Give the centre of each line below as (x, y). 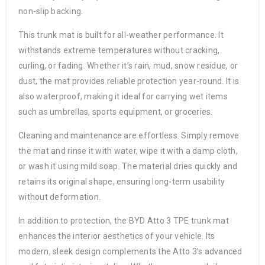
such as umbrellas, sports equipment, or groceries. (116, 112)
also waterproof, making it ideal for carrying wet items (123, 96)
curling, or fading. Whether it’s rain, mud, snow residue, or (128, 65)
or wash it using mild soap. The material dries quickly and (128, 166)
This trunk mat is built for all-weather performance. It (121, 35)
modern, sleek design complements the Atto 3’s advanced (130, 251)
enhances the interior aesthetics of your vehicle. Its (117, 236)
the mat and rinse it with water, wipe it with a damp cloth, (128, 151)
